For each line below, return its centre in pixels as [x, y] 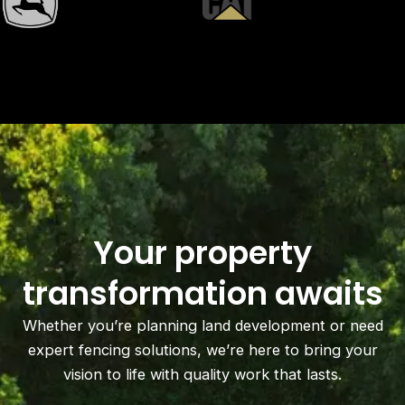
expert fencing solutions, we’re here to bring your [202, 350]
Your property [202, 253]
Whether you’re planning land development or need [202, 326]
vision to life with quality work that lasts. [202, 375]
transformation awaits [202, 294]
